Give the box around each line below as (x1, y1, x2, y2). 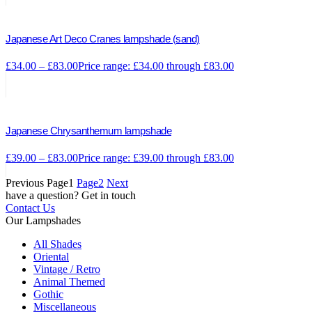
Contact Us (6, 201, 55, 214)
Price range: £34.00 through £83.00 (78, 59, 234, 72)
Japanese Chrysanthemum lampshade (6, 124, 171, 136)
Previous (6, 176, 44, 189)
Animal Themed (33, 275, 105, 288)
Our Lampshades (6, 214, 81, 226)
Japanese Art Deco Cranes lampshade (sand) (6, 32, 200, 45)
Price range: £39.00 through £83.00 (78, 151, 234, 164)
